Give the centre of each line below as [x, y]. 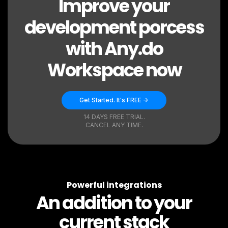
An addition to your [114, 203]
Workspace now [114, 70]
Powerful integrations [114, 185]
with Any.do [114, 49]
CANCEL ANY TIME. [114, 125]
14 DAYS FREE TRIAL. [114, 117]
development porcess [114, 27]
